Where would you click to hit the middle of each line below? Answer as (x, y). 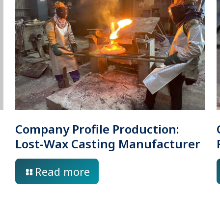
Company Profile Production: (97, 129)
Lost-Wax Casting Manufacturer (108, 143)
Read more (62, 171)
